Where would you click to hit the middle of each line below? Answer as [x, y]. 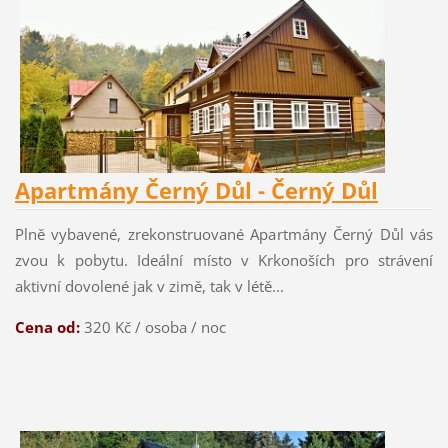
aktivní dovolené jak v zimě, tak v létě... [149, 286]
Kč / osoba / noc [170, 327]
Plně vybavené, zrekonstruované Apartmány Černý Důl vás [224, 234]
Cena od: [49, 327]
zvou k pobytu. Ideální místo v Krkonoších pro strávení [224, 260]
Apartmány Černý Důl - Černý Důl [196, 191]
